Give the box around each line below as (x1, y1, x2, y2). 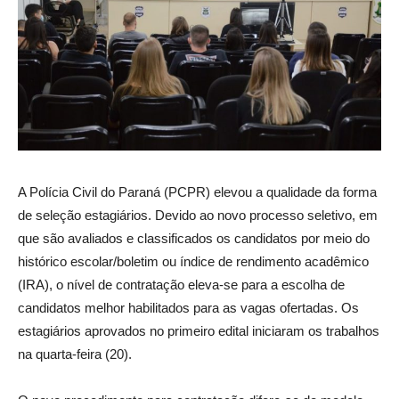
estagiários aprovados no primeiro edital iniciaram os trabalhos (18, 322, 379, 338)
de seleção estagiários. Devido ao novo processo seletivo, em (18, 207, 378, 223)
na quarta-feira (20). (18, 346, 132, 362)
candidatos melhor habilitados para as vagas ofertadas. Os (18, 299, 359, 315)
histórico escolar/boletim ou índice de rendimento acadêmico (18, 253, 369, 269)
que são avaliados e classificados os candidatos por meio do (18, 230, 370, 246)
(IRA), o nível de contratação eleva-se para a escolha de (18, 276, 345, 292)
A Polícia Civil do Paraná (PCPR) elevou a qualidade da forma (18, 183, 377, 199)
